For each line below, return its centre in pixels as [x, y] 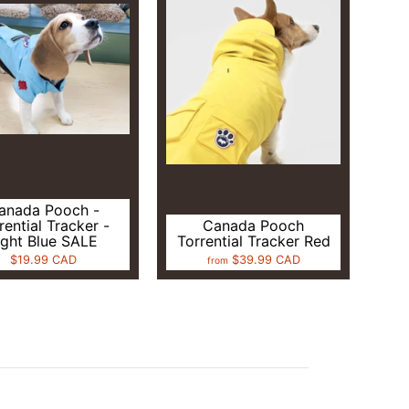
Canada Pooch [254, 226]
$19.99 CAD [43, 260]
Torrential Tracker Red [253, 241]
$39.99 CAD [266, 260]
